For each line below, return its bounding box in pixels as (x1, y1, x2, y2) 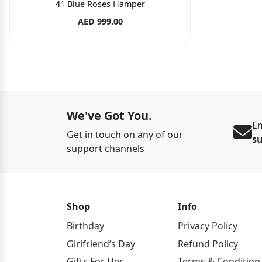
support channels (67, 142, 144, 156)
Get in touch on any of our (67, 128, 183, 142)
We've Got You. (67, 108, 152, 124)
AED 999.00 (77, 16, 123, 27)
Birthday (67, 219, 104, 233)
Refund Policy (178, 237, 238, 250)
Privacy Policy (178, 219, 237, 233)
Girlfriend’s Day (67, 237, 135, 250)
